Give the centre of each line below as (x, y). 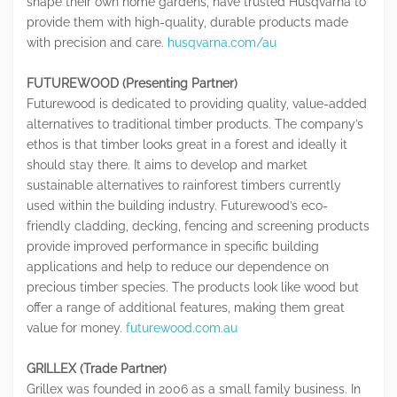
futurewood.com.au (182, 327)
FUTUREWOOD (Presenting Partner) (132, 83)
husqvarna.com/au (222, 42)
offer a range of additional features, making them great (186, 307)
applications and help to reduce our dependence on (178, 266)
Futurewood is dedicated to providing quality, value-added (197, 103)
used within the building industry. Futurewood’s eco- (177, 205)
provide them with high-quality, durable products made (187, 22)
